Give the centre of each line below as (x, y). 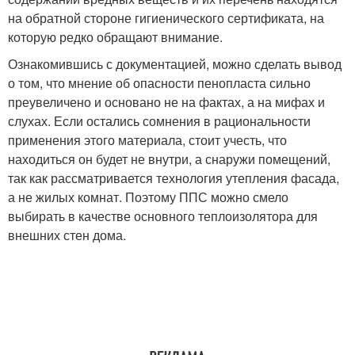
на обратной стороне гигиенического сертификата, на (166, 18)
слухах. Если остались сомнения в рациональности (159, 121)
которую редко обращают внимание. (115, 37)
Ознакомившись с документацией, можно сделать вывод (175, 64)
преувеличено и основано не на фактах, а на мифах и (166, 102)
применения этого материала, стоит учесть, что (147, 140)
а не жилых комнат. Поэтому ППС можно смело (148, 197)
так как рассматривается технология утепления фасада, (174, 178)
